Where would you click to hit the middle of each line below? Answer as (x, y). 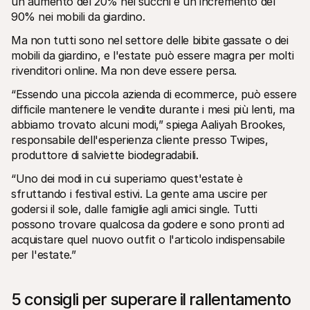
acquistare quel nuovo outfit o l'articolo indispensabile (148, 239)
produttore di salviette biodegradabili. (105, 155)
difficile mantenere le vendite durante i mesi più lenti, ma (153, 109)
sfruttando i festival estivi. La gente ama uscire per (139, 193)
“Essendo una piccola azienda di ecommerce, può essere (154, 94)
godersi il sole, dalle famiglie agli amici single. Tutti (134, 209)
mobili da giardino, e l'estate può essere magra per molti (153, 55)
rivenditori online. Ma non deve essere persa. (124, 70)
